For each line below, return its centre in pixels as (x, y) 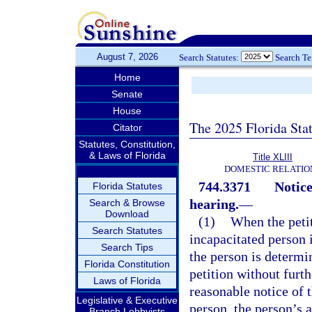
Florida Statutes (127, 186)
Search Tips (127, 247)
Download (127, 214)
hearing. (214, 204)
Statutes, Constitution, (127, 144)
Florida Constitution (127, 264)
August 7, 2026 (127, 57)
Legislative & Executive (127, 300)
